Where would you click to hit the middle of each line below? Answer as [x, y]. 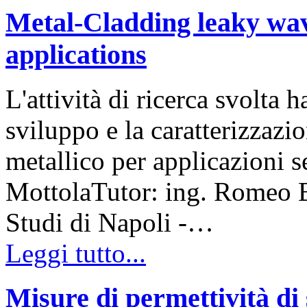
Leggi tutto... [76, 254]
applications [76, 55]
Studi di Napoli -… [110, 223]
